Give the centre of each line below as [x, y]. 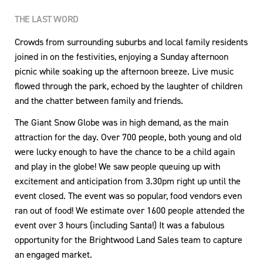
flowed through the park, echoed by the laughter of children [129, 86]
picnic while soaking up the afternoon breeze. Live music [124, 71]
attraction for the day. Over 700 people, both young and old [128, 137]
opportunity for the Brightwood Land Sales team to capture [129, 240]
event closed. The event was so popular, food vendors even [128, 195]
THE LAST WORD [47, 19]
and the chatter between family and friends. [99, 100]
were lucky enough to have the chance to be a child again [125, 151]
